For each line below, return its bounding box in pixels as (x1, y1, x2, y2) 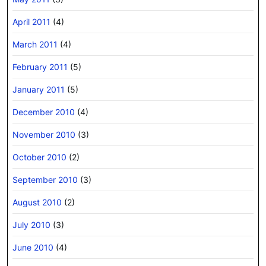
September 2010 (12, 174, 78, 185)
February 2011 (12, 61, 68, 72)
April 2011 (12, 16, 50, 27)
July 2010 (12, 219, 50, 230)
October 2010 (12, 151, 66, 162)
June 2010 (12, 242, 53, 252)
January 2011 (12, 84, 65, 94)
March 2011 (12, 39, 58, 49)
